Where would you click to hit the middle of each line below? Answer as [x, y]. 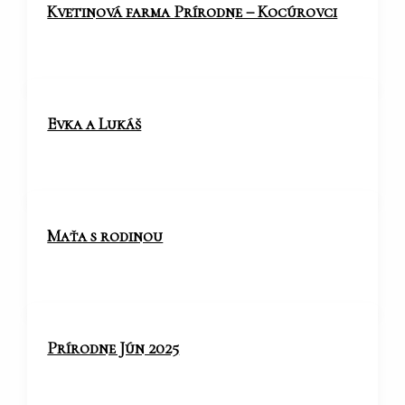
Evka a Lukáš [94, 124]
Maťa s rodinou [105, 236]
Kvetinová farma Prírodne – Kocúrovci [193, 12]
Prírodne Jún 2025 [113, 348]
